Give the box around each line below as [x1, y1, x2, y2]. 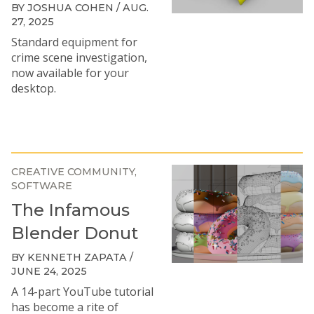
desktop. [11, 81, 56, 96]
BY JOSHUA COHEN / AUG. [11, 1, 149, 14]
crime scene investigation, [11, 50, 147, 65]
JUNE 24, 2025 [11, 265, 87, 278]
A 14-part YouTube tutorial [11, 284, 153, 299]
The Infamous [11, 200, 130, 220]
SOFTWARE [11, 179, 72, 192]
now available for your [11, 65, 129, 81]
